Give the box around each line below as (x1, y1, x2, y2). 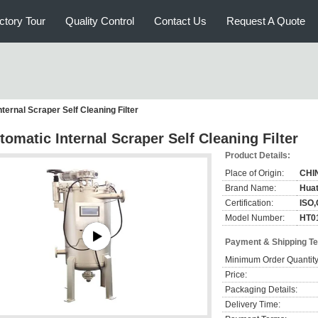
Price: (225, 270, 247, 280)
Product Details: (225, 150, 290, 160)
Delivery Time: (225, 300, 280, 309)
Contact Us (154, 15, 207, 27)
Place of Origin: (225, 168, 284, 178)
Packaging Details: (225, 285, 297, 295)
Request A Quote (226, 15, 305, 27)
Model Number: (225, 213, 285, 223)
